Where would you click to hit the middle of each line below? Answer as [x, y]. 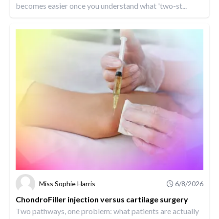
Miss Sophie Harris [67, 183]
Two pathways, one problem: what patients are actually [107, 211]
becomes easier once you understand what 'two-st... [101, 6]
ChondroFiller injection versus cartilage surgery [102, 199]
